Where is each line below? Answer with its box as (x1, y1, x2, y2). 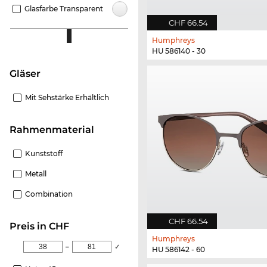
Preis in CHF (17, 220, 69, 232)
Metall (25, 169, 46, 178)
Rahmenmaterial (17, 123, 94, 135)
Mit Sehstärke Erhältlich (25, 92, 109, 102)
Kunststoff (25, 148, 63, 158)
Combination (25, 189, 73, 198)
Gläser (17, 67, 41, 79)
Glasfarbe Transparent (24, 4, 103, 13)
